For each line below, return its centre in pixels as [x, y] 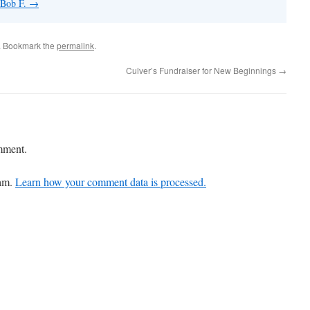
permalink [75, 45]
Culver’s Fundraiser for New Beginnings [202, 70]
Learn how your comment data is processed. [111, 182]
